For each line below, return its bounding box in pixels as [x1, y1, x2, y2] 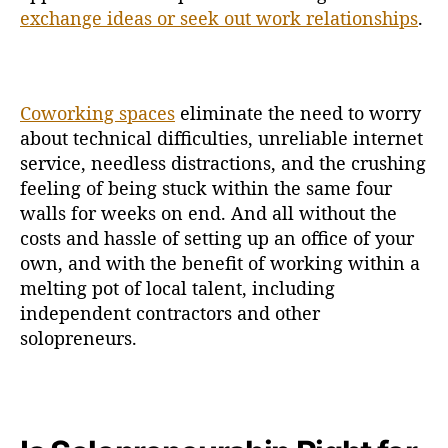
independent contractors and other [20, 300, 320, 325]
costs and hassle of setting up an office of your [20, 225, 414, 250]
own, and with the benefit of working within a [20, 250, 420, 275]
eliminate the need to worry [175, 100, 421, 125]
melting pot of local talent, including [20, 275, 335, 300]
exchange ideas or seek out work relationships [20, 5, 418, 30]
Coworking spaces [20, 100, 175, 125]
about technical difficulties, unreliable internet [20, 125, 423, 150]
